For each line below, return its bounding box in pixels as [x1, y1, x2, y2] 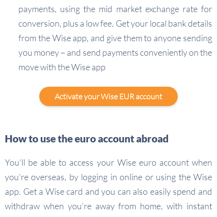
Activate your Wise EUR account [55, 92, 162, 102]
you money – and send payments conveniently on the [18, 47, 212, 58]
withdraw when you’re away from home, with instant [5, 201, 212, 212]
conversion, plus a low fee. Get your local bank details [18, 18, 212, 29]
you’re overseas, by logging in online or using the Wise [5, 171, 212, 183]
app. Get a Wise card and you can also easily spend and [5, 186, 212, 197]
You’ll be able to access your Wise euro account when [5, 157, 212, 168]
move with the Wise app [18, 62, 106, 73]
